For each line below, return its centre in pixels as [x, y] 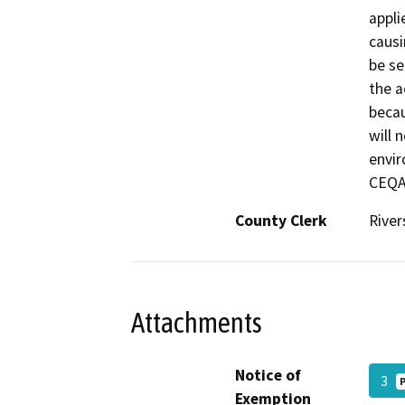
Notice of [268, 375]
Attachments [197, 322]
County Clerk [281, 221]
